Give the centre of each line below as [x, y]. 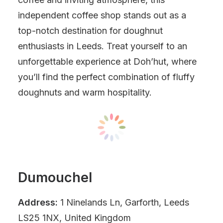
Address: [38, 202]
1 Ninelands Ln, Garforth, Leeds [123, 202]
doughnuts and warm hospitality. [85, 92]
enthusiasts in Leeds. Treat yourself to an [103, 46]
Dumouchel [55, 177]
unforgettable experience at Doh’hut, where [107, 61]
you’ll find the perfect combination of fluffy [106, 77]
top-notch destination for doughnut [90, 31]
